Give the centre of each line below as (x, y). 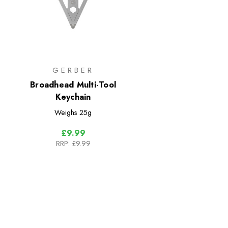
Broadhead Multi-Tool (73, 84)
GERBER (73, 70)
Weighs (66, 112)
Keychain (73, 97)
